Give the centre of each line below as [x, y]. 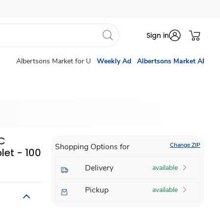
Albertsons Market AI [171, 61]
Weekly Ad [114, 61]
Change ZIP [185, 145]
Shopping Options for [92, 147]
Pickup [96, 190]
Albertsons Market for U [54, 61]
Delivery [99, 168]
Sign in [158, 35]
